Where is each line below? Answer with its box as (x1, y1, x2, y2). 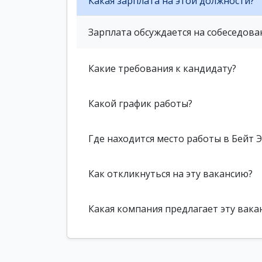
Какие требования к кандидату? (88, 61, 236, 75)
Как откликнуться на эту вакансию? (88, 167, 253, 180)
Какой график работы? (88, 96, 192, 110)
